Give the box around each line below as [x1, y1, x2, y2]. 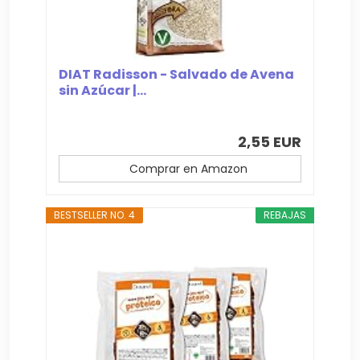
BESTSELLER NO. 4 [54, 208, 136, 223]
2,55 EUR [237, 132, 301, 153]
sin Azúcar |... [59, 81, 147, 100]
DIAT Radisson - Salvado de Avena [59, 65, 295, 84]
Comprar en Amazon [129, 161, 247, 178]
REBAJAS [263, 208, 306, 223]
